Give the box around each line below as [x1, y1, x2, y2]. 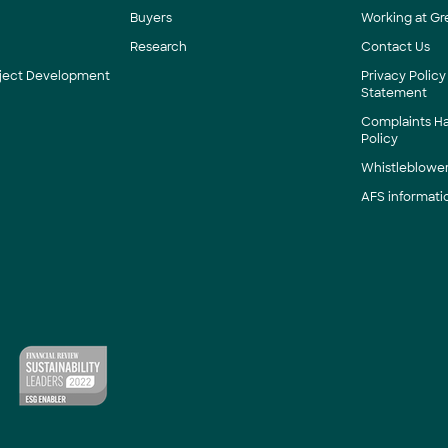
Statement [361, 85, 428, 101]
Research [129, 39, 187, 55]
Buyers [129, 10, 172, 26]
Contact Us [361, 39, 431, 55]
